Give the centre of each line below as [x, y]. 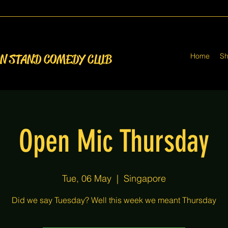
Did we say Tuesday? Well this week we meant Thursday [114, 200]
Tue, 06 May [87, 178]
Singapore [145, 178]
